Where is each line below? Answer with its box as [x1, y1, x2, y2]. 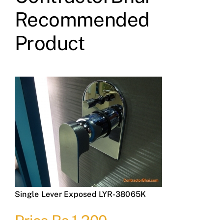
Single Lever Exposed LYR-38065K [14, 190, 146, 199]
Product [14, 31, 85, 55]
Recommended [14, 8, 150, 31]
